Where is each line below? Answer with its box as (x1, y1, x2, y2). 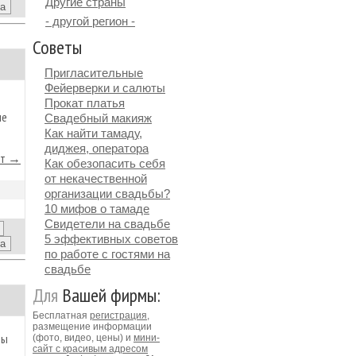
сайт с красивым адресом (33, 343, 148, 354)
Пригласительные (44, 66, 143, 79)
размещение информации (33, 321, 152, 332)
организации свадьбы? (44, 187, 170, 200)
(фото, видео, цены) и (33, 332, 133, 343)
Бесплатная (33, 310, 90, 321)
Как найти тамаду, (44, 126, 142, 140)
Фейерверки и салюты (44, 81, 165, 95)
